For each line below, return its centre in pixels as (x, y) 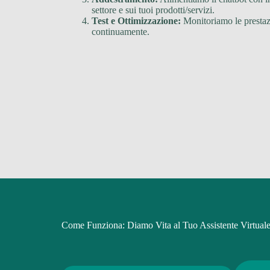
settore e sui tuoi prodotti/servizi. (153, 10)
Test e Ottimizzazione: (136, 20)
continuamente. (121, 31)
